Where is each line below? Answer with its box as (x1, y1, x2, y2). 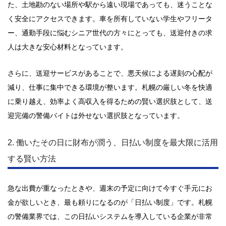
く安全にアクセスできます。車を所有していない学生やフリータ (8, 15, 212, 23)
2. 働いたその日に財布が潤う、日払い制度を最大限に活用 (8, 138, 218, 147)
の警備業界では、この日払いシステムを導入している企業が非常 (8, 212, 212, 220)
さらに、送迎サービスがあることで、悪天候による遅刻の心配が (8, 69, 212, 77)
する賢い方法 (8, 154, 56, 163)
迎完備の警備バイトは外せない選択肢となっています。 (8, 111, 184, 120)
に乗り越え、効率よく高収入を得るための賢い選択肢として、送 (8, 97, 212, 105)
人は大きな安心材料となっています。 (8, 43, 128, 51)
